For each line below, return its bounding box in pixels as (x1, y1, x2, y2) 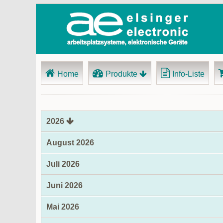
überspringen (40, 71, 82, 79)
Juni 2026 (46, 181, 83, 190)
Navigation (40, 61, 74, 69)
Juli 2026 (46, 160, 80, 168)
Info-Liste (172, 70, 205, 78)
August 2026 (46, 138, 94, 147)
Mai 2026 (46, 203, 79, 211)
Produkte (106, 70, 137, 78)
